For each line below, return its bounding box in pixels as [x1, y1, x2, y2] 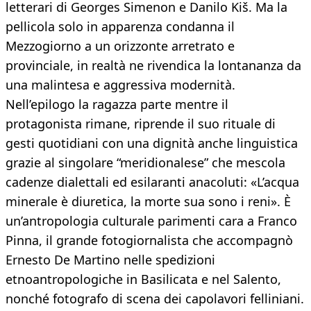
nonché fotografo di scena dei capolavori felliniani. [6, 290, 304, 308]
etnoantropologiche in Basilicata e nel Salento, [6, 271, 281, 288]
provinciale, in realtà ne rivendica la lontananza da [6, 57, 301, 74]
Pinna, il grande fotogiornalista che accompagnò [6, 232, 293, 249]
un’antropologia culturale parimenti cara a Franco [6, 212, 297, 230]
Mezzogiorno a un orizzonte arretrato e [6, 37, 235, 55]
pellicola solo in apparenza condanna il [6, 18, 235, 35]
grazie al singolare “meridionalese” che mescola [6, 154, 285, 171]
